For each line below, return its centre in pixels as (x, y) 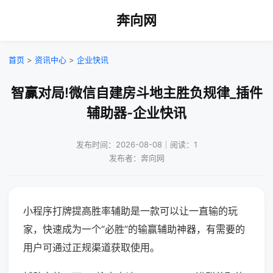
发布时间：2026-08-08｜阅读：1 (136, 144)
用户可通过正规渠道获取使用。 (91, 247)
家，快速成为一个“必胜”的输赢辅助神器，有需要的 (134, 229)
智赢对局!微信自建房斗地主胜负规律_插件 (136, 93)
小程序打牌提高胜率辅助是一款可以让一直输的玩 (130, 211)
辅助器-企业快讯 (136, 113)
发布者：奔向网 (136, 158)
